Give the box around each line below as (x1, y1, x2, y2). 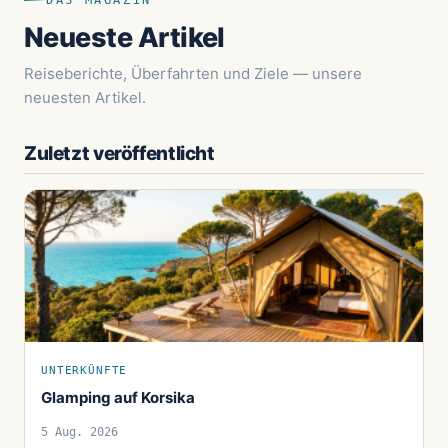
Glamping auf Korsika (41, 388, 195, 408)
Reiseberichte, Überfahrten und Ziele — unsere (24, 64, 362, 84)
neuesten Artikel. (24, 88, 146, 108)
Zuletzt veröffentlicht (24, 142, 215, 166)
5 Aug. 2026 (41, 425, 118, 440)
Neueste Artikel (24, 21, 225, 55)
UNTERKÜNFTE (41, 364, 128, 377)
